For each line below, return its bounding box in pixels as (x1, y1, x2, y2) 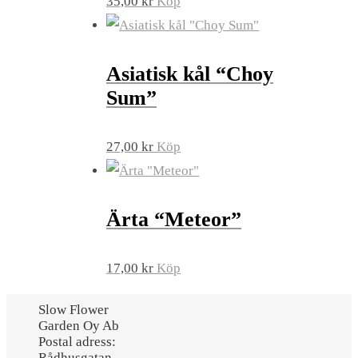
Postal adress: (38, 334, 116, 350)
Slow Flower (38, 302, 109, 318)
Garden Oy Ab (38, 318, 119, 334)
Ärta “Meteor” (106, 208, 241, 232)
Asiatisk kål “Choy (106, 62, 273, 86)
